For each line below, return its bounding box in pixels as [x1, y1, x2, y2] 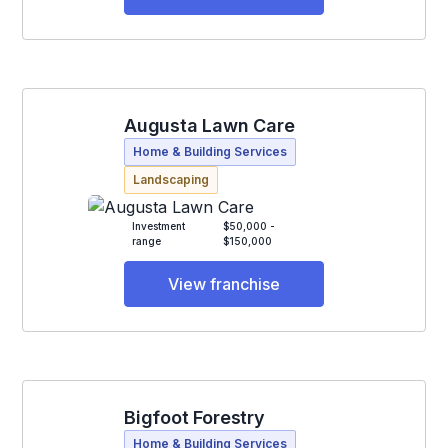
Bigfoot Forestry [124, 407, 265, 429]
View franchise [168, 274, 280, 295]
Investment [132, 220, 185, 233]
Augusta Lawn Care [124, 114, 295, 136]
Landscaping [133, 171, 209, 187]
